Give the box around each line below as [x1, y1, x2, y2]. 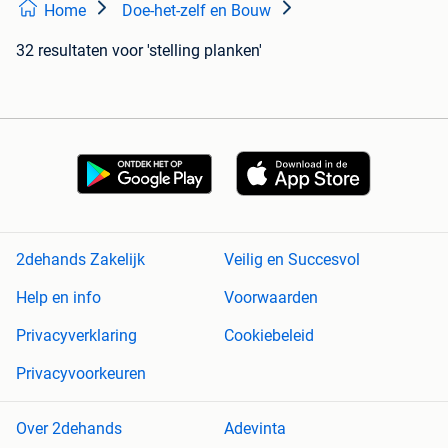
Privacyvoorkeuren [16, 364, 146, 384]
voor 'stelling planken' [112, 40, 262, 60]
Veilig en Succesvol [224, 250, 360, 270]
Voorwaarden [224, 288, 318, 308]
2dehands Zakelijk [16, 250, 145, 270]
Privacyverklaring [16, 326, 137, 346]
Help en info [16, 288, 101, 308]
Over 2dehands [16, 419, 122, 439]
